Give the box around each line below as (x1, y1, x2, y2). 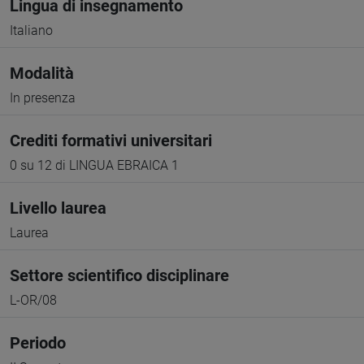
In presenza (10, 90, 76, 106)
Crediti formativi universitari (10, 131, 212, 150)
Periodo (10, 333, 66, 353)
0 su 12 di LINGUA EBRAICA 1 (10, 158, 179, 173)
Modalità (10, 63, 74, 83)
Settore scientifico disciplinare (10, 266, 229, 285)
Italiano (10, 23, 53, 38)
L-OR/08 (10, 292, 57, 308)
